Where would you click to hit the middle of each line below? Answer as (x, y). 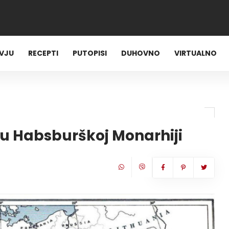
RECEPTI (43, 53)
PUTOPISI (90, 53)
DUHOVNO (141, 53)
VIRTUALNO (196, 53)
